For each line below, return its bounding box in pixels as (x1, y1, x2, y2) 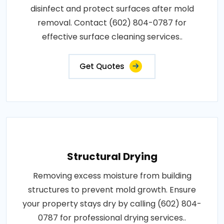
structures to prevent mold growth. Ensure (28, 184, 196, 195)
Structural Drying (66, 149, 157, 163)
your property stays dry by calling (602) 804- (22, 198, 201, 209)
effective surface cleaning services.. (41, 31, 182, 42)
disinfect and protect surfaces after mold (30, 3, 194, 14)
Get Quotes (79, 61, 124, 71)
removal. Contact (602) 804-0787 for (37, 17, 186, 28)
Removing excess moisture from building (32, 170, 191, 181)
